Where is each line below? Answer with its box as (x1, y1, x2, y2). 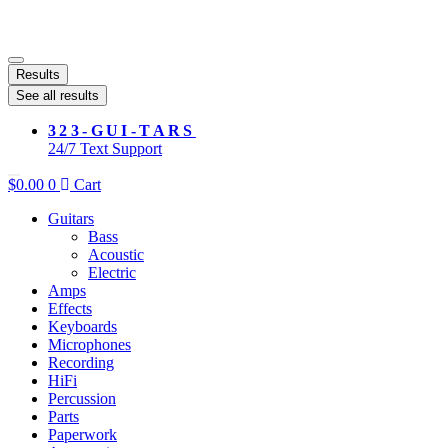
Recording (48, 354, 114, 372)
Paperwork (48, 426, 117, 444)
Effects (48, 300, 92, 318)
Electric (88, 264, 136, 282)
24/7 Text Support (48, 140, 162, 158)
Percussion (48, 390, 116, 408)
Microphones (48, 336, 131, 354)
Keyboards (48, 318, 117, 336)
